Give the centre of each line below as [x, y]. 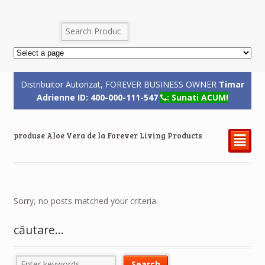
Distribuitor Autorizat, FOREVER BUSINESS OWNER [120, 84]
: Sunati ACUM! [198, 97]
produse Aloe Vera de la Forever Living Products [108, 136]
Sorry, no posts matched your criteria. [85, 201]
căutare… [38, 230]
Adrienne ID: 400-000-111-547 [97, 97]
